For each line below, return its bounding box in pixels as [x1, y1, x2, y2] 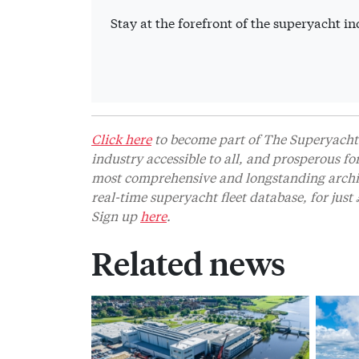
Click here [91, 128, 151, 147]
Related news [91, 242, 285, 284]
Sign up [91, 205, 140, 224]
